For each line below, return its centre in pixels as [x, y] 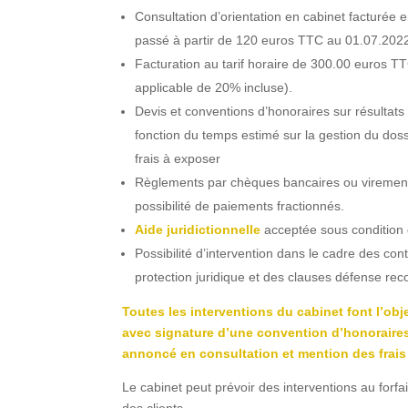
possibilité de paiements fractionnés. [240, 205]
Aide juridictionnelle [198, 229]
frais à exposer [178, 158]
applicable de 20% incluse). [214, 87]
